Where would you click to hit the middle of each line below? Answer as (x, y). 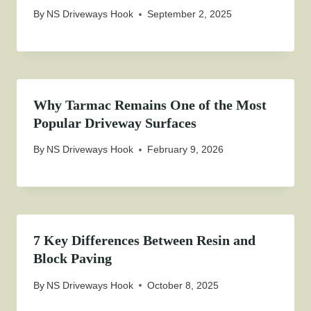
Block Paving (73, 259)
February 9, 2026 (186, 150)
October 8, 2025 (183, 285)
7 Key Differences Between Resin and (144, 241)
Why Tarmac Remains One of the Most (150, 105)
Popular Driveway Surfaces (115, 123)
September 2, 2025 (190, 14)
